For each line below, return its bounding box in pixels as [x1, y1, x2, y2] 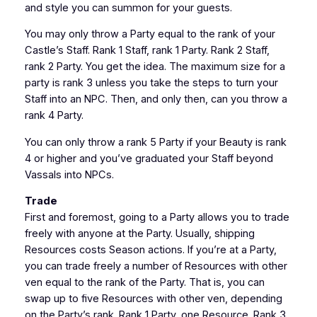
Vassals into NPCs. [24, 168, 114, 181]
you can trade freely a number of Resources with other [24, 260, 287, 273]
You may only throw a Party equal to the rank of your [24, 28, 275, 41]
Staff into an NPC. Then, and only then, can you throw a [24, 93, 287, 106]
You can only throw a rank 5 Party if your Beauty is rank [24, 135, 287, 149]
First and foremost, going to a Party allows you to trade [24, 211, 289, 224]
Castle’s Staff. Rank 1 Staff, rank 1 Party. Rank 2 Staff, [24, 44, 270, 57]
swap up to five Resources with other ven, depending [24, 292, 282, 306]
